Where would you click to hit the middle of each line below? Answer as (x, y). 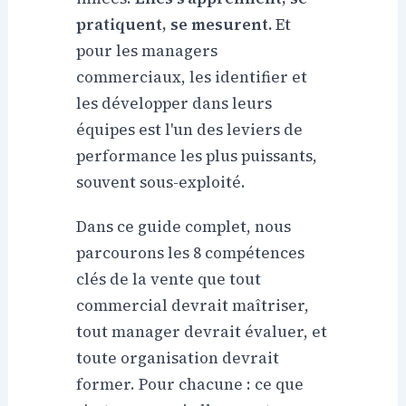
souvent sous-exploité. (161, 183)
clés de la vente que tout (169, 280)
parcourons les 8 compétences (191, 253)
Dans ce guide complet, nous (184, 227)
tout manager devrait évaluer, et (202, 332)
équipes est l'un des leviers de (190, 130)
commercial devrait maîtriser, (193, 306)
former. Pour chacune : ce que (190, 385)
